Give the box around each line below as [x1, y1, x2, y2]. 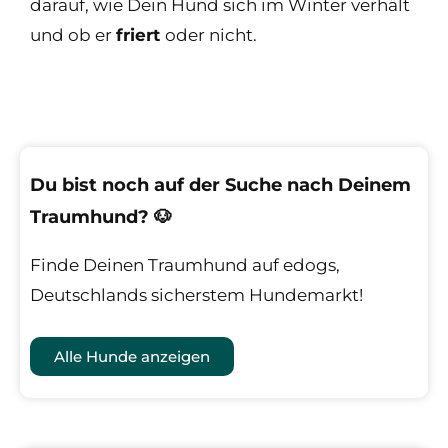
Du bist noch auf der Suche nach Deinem [30, 173, 411, 196]
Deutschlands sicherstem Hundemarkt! [30, 284, 363, 305]
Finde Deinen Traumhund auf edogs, [30, 254, 340, 275]
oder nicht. [165, 24, 257, 45]
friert [116, 24, 165, 45]
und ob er [30, 24, 116, 45]
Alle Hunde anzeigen [54, 346, 210, 366]
